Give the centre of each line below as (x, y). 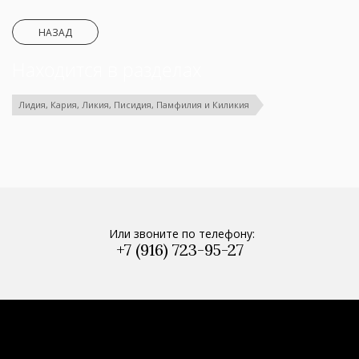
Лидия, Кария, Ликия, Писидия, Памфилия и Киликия (134, 104)
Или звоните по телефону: (182, 233)
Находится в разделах (107, 69)
